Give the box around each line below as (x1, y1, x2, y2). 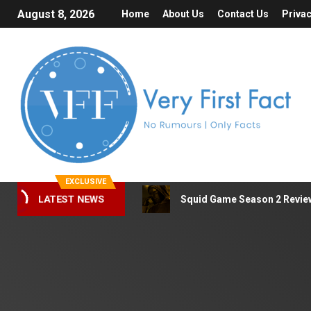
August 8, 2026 (17, 8, 94, 22)
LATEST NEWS (37, 193, 106, 205)
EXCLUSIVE (65, 177, 106, 186)
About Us (162, 8, 204, 20)
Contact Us (217, 8, 269, 20)
